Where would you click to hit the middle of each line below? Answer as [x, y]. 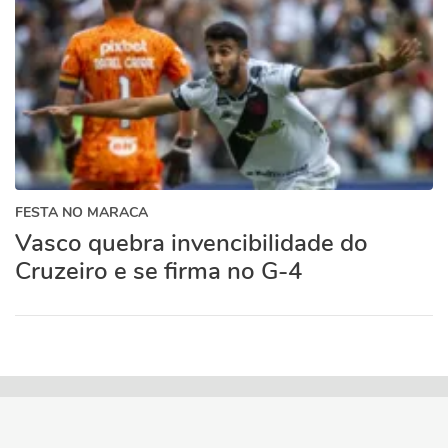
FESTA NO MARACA [81, 212]
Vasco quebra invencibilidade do [191, 243]
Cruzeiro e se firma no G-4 [158, 271]
